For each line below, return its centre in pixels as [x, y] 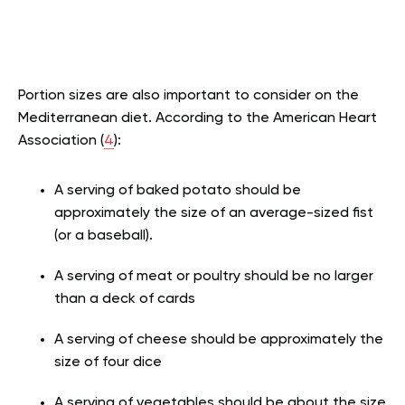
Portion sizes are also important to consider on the [188, 96]
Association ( [61, 141]
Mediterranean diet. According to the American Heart [198, 119]
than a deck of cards [125, 300]
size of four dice [108, 363]
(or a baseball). [104, 236]
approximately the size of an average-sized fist [214, 214]
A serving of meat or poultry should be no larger [214, 277]
